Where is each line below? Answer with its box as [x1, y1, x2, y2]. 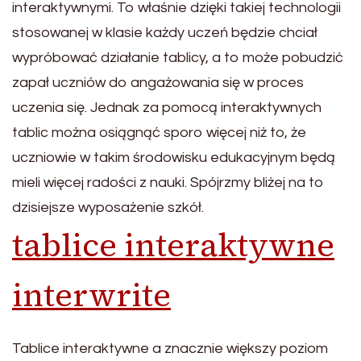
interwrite [12, 272, 171, 317]
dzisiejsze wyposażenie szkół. [12, 199, 204, 215]
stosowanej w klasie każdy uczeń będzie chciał [12, 24, 317, 40]
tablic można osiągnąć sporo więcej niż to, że [12, 124, 306, 140]
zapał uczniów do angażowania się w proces [12, 74, 304, 90]
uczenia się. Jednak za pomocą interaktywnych [12, 99, 322, 115]
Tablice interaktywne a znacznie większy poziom [12, 340, 328, 356]
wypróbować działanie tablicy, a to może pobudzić [12, 49, 343, 65]
